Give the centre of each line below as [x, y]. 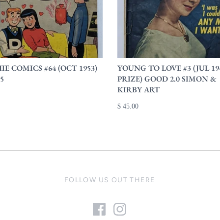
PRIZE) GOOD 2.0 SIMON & [167, 79]
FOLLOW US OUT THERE [110, 180]
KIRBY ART [138, 90]
